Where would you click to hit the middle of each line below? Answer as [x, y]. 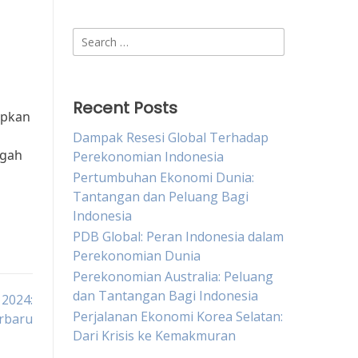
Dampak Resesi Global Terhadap [171, 137]
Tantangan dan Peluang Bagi [161, 197]
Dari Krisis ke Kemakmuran [154, 336]
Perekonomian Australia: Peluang [173, 276]
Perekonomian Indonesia [148, 157]
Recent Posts [125, 108]
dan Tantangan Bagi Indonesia [165, 296]
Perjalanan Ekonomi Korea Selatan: [178, 316]
